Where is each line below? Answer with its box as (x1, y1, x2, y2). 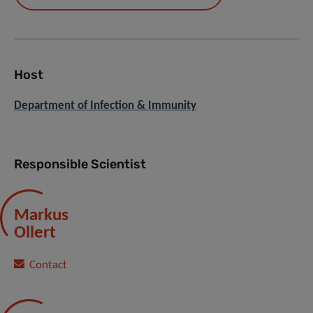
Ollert (14, 224, 56, 242)
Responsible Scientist (14, 156, 146, 173)
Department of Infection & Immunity (14, 100, 196, 112)
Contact (29, 259, 67, 272)
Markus (14, 207, 68, 225)
